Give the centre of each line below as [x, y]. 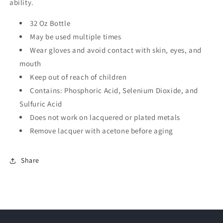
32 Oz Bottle [50, 23]
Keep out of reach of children [78, 77]
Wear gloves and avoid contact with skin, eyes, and [116, 50]
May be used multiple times [76, 36]
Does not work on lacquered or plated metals [105, 117]
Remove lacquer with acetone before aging [102, 130]
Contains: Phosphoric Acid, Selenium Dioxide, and [114, 90]
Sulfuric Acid [41, 104]
